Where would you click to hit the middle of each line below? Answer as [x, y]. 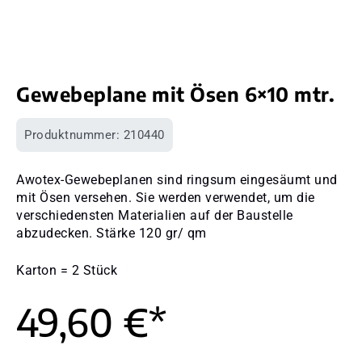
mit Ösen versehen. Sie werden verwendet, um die [166, 197]
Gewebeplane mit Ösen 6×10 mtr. [175, 93]
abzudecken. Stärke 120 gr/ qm [112, 233]
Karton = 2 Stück [67, 270]
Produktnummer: [74, 135]
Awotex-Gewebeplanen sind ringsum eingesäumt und [177, 179]
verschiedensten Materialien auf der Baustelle [155, 215]
